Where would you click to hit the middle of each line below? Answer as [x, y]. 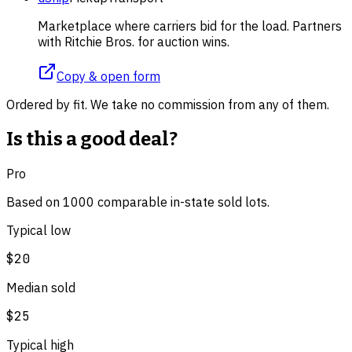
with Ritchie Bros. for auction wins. [134, 41]
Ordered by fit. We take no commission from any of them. [168, 104]
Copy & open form [108, 76]
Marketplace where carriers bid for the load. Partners [190, 26]
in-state [192, 202]
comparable [131, 202]
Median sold [41, 287]
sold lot [239, 202]
